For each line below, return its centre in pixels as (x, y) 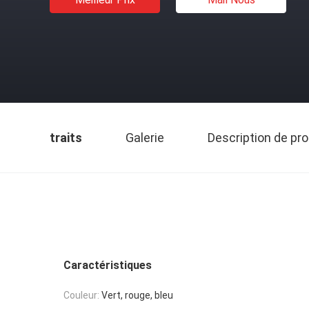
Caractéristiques (108, 265)
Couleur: (81, 296)
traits (66, 138)
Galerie (145, 138)
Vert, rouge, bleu (137, 296)
